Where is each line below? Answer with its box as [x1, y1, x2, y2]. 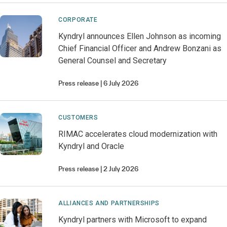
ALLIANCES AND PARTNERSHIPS [58, 200, 160, 207]
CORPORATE [58, 16, 98, 23]
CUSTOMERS [58, 114, 98, 121]
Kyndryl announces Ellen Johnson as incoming [58, 31, 221, 41]
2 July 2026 [103, 165, 139, 173]
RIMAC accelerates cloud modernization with [58, 129, 218, 139]
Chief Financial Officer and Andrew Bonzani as [58, 44, 222, 53]
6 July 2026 [103, 80, 139, 87]
